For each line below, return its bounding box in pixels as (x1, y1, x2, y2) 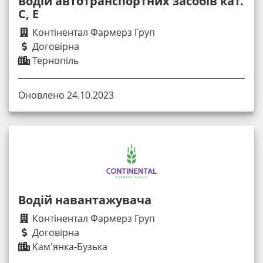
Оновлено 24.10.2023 (18, 89, 114, 102)
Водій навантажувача (18, 192, 151, 208)
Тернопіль (30, 54, 79, 67)
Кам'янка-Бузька (30, 240, 107, 254)
